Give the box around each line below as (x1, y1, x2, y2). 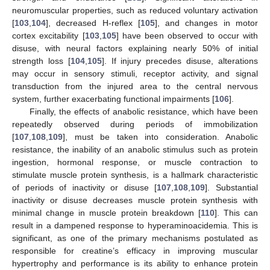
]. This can (214, 207, 258, 218)
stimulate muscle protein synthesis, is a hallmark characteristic (12, 169, 258, 180)
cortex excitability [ (12, 30, 85, 40)
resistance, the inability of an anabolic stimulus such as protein (12, 144, 258, 154)
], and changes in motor (154, 17, 259, 28)
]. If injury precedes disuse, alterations (101, 55, 259, 66)
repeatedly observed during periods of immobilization (12, 119, 258, 129)
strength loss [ (12, 55, 71, 66)
